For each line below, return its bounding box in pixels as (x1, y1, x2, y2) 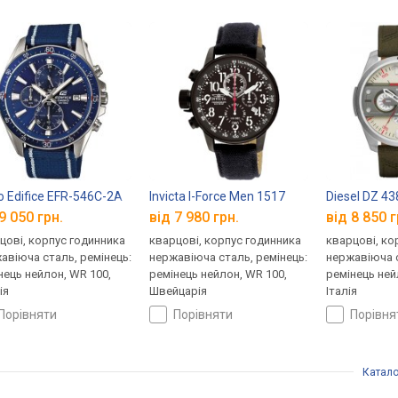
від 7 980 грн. (149, 209, 240, 227)
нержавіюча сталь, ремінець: (149, 251, 308, 265)
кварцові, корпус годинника (149, 234, 302, 248)
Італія (326, 284, 358, 298)
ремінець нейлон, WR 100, (149, 267, 288, 282)
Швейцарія (149, 284, 208, 298)
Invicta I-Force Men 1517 (149, 189, 286, 204)
